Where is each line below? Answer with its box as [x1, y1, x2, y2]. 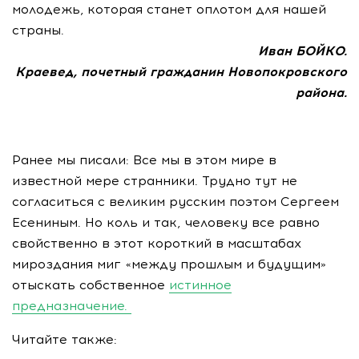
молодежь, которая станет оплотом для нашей [12, 2, 326, 18]
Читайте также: [12, 332, 117, 348]
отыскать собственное [12, 277, 169, 293]
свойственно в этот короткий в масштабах [12, 236, 301, 252]
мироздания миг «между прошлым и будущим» [12, 256, 326, 272]
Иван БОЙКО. [258, 43, 347, 59]
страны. [12, 22, 64, 38]
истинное [169, 277, 232, 293]
